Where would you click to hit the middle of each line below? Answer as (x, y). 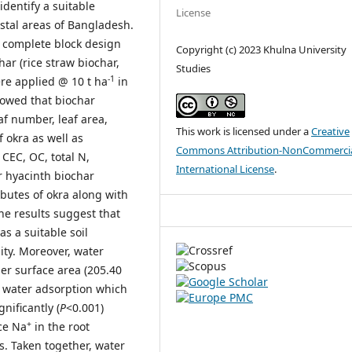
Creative (331, 131)
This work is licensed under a (244, 131)
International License (225, 169)
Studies (194, 68)
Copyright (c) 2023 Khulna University (262, 49)
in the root (60, 326)
